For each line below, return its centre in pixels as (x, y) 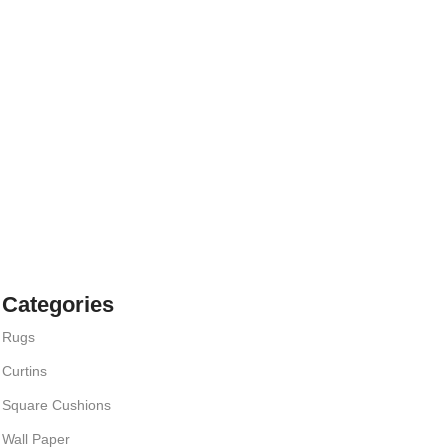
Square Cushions (57, 405)
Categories (58, 305)
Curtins (25, 371)
